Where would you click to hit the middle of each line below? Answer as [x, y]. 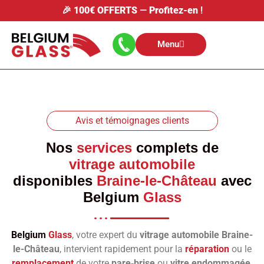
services [104, 148]
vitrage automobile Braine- [196, 235]
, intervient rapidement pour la [122, 249]
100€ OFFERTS [105, 10]
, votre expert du [106, 235]
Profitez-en [173, 10]
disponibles [55, 181]
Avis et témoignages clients [132, 121]
